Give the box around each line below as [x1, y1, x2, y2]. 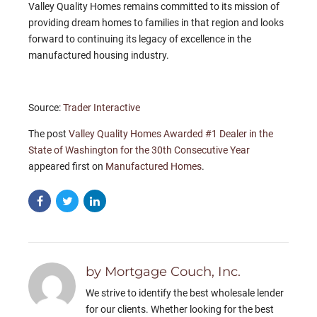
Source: [28, 102, 63, 114]
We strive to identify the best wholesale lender [86, 287, 284, 299]
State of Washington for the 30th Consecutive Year [28, 144, 250, 156]
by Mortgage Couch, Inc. [86, 263, 241, 280]
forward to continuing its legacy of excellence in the [28, 33, 251, 45]
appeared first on [28, 161, 105, 173]
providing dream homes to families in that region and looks [28, 17, 284, 29]
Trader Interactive [63, 102, 140, 114]
